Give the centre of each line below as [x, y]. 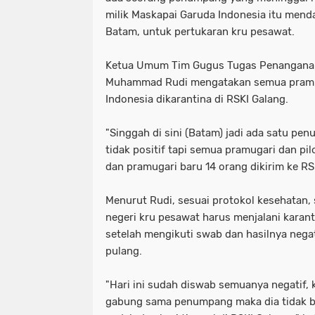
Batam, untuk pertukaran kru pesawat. [200, 32]
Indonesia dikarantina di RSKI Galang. [197, 99]
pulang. [124, 251]
